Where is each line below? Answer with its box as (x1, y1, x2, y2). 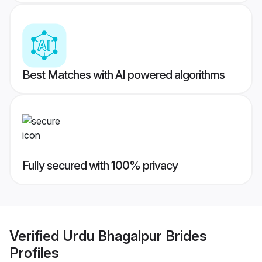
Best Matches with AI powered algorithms (22, 68, 225, 82)
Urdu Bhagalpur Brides (63, 227, 207, 244)
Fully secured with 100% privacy (22, 158, 178, 173)
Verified (9, 227, 63, 244)
